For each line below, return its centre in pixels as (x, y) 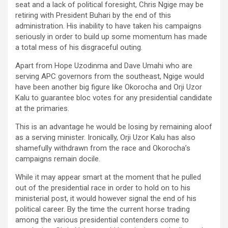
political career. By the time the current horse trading (103, 209)
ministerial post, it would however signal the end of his (106, 198)
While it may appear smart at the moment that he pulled (108, 177)
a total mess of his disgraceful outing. (79, 47)
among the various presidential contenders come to (102, 220)
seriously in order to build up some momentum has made (111, 36)
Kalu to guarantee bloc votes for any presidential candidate (114, 97)
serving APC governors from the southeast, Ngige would (110, 76)
